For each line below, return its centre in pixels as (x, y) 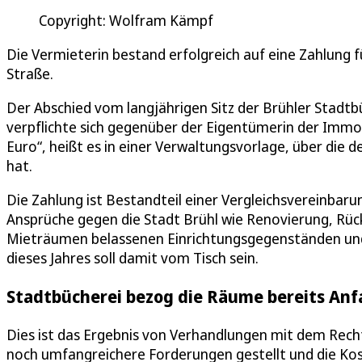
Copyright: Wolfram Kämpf (126, 20)
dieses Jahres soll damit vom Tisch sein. (133, 257)
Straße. (30, 73)
